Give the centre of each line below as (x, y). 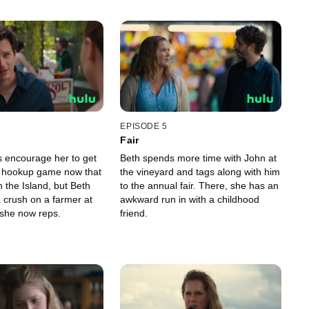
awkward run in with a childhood (190, 200)
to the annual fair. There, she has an (200, 186)
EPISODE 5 (144, 127)
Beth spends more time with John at (199, 158)
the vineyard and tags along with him (200, 172)
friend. (134, 213)
